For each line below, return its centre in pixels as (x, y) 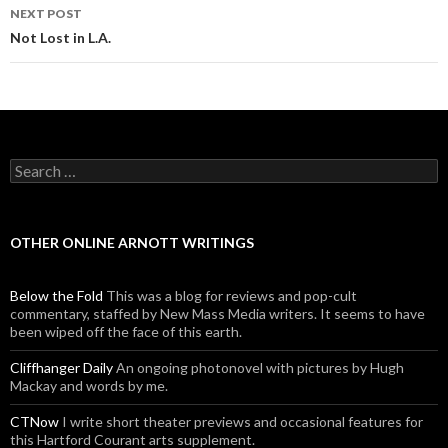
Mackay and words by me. (89, 385)
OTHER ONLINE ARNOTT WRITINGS (132, 242)
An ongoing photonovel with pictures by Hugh (258, 367)
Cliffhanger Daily (61, 367)
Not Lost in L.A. (60, 37)
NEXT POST (46, 13)
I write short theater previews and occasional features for (241, 421)
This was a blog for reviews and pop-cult (230, 295)
